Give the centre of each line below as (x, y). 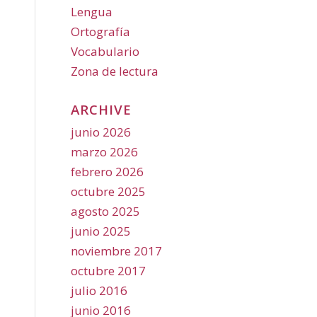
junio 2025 (101, 231)
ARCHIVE (101, 109)
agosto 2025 (105, 211)
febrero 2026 (107, 172)
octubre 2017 (108, 271)
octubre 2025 (108, 191)
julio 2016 (99, 290)
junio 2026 (101, 132)
